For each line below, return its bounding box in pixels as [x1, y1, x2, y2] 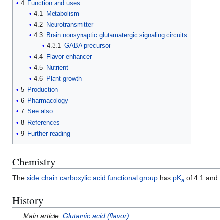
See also [27, 108, 53, 115]
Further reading [27, 129, 70, 137]
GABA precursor [64, 42, 111, 50]
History [12, 193, 44, 207]
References [27, 118, 60, 126]
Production [27, 85, 58, 93]
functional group [108, 173, 158, 182]
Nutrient [46, 63, 68, 71]
